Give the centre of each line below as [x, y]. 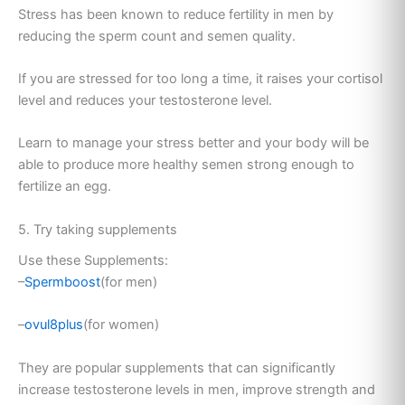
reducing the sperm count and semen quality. [157, 36]
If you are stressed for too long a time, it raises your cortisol [200, 79]
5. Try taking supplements [99, 229]
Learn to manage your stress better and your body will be [193, 143]
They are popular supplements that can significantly [177, 367]
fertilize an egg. [65, 187]
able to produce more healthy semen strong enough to [186, 165]
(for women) [121, 325]
